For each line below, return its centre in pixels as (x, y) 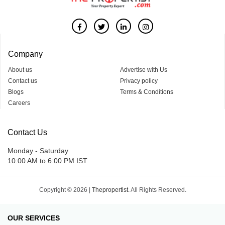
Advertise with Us (144, 70)
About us (20, 70)
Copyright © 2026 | (65, 190)
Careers (19, 103)
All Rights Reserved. (158, 190)
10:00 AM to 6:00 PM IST (47, 160)
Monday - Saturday (38, 150)
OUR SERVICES (34, 218)
